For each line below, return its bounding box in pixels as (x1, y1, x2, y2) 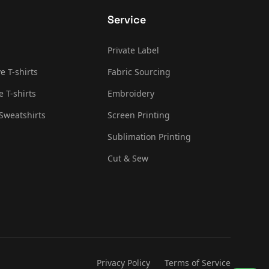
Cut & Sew (107, 153, 149, 164)
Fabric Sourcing (107, 66, 171, 77)
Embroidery (107, 88, 155, 99)
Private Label (107, 44, 160, 56)
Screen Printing (107, 109, 171, 121)
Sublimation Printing (107, 131, 192, 142)
